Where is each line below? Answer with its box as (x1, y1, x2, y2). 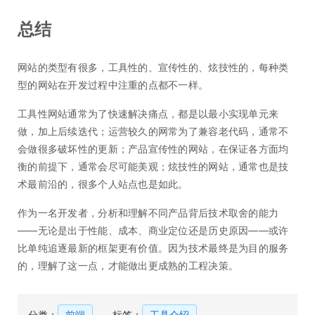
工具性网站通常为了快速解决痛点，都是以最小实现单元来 (18, 108, 279, 120)
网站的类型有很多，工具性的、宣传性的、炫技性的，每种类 (18, 61, 289, 74)
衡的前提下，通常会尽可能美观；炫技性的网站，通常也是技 (18, 160, 289, 173)
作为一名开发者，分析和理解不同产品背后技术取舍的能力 (18, 207, 279, 219)
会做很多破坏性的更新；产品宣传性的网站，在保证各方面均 (18, 143, 289, 155)
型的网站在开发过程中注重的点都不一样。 (18, 79, 209, 91)
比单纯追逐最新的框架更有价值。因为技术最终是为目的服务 (18, 242, 289, 255)
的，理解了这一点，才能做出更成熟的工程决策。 (18, 259, 239, 272)
